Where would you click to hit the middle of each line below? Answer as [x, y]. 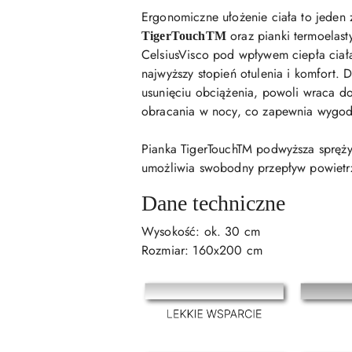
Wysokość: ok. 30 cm [201, 231]
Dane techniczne [213, 203]
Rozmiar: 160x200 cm [202, 250]
